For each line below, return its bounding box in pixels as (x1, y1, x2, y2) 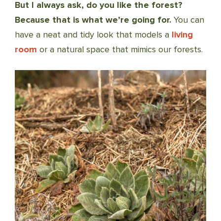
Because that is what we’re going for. (15, 14, 171, 25)
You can (171, 14, 204, 25)
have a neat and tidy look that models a (15, 29, 172, 40)
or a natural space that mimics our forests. (37, 44, 203, 55)
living (172, 29, 193, 40)
